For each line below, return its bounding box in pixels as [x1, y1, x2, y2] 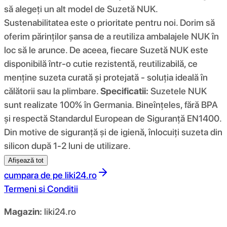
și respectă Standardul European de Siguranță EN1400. [4, 112, 221, 124]
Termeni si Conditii [4, 183, 78, 194]
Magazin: [4, 206, 42, 217]
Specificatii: [100, 85, 148, 96]
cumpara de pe [4, 169, 63, 180]
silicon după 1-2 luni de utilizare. [4, 140, 131, 151]
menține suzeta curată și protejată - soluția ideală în [4, 71, 208, 83]
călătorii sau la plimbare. [4, 85, 100, 96]
